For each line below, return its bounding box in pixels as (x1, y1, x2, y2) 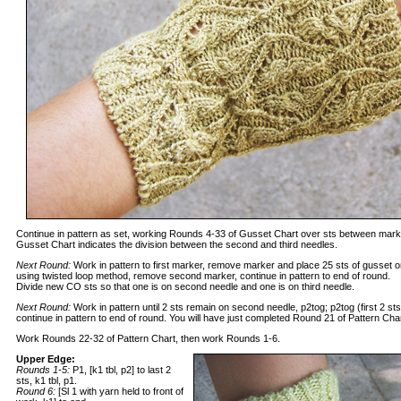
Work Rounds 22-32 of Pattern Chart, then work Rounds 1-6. (16, 333, 280, 344)
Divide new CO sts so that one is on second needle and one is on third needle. (16, 281, 354, 292)
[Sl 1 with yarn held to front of (58, 386, 183, 397)
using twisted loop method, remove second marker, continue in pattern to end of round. (16, 270, 390, 281)
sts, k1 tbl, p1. (16, 375, 77, 386)
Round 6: (16, 386, 58, 397)
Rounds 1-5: (16, 364, 70, 375)
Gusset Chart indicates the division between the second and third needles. (16, 239, 337, 250)
